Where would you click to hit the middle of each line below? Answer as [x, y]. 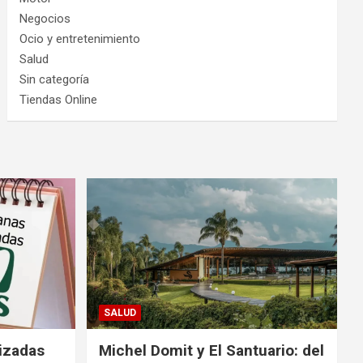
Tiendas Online [59, 99]
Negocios [45, 18]
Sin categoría [55, 79]
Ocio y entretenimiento [80, 38]
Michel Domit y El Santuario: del [211, 350]
